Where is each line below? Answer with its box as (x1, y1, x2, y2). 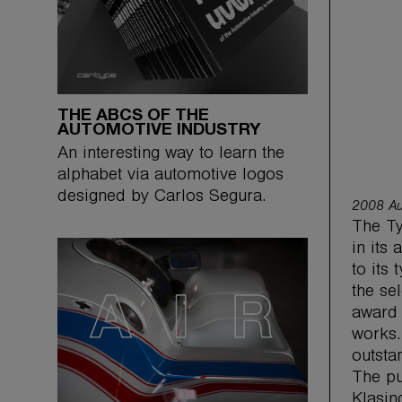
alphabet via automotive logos (57, 168, 284, 187)
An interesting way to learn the (57, 146, 284, 165)
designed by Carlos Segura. (57, 189, 267, 208)
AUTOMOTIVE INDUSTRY (57, 123, 260, 138)
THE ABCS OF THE (57, 109, 209, 124)
